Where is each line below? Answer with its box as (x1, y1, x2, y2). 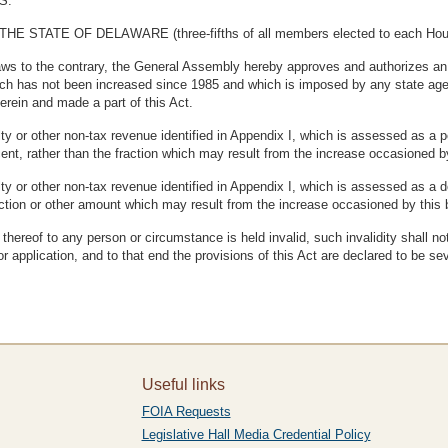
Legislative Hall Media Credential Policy (141, 427, 371, 442)
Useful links (141, 376, 225, 393)
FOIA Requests (141, 404, 231, 419)
